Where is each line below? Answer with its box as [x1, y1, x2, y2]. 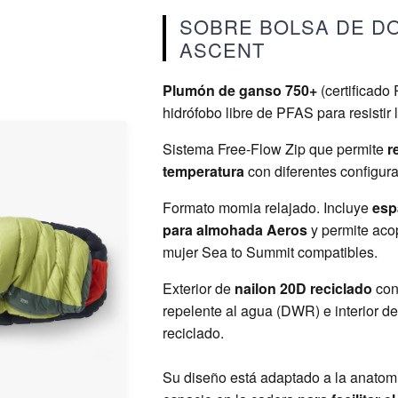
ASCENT [179, 36, 265, 63]
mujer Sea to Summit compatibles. [162, 242, 378, 262]
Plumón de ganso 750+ [162, 80, 321, 100]
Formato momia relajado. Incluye [162, 197, 372, 218]
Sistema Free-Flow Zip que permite [162, 139, 387, 159]
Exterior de [162, 278, 235, 298]
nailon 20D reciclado [234, 278, 376, 298]
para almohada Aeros [162, 219, 307, 240]
